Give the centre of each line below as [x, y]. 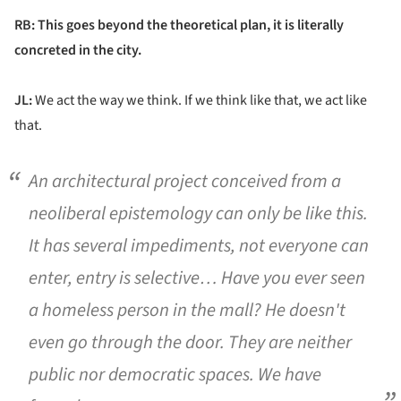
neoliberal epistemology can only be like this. [198, 214]
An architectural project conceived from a [185, 182]
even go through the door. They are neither [190, 343]
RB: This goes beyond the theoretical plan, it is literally [179, 26]
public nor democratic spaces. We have [175, 375]
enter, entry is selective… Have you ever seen [197, 278]
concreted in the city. [78, 51]
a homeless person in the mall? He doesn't [187, 311]
